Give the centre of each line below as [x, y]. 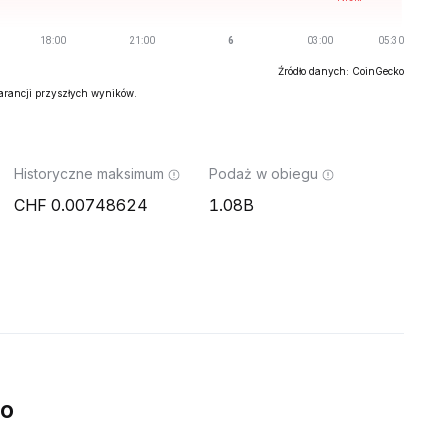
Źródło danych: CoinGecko [341, 71]
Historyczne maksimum [89, 173]
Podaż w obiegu [263, 173]
